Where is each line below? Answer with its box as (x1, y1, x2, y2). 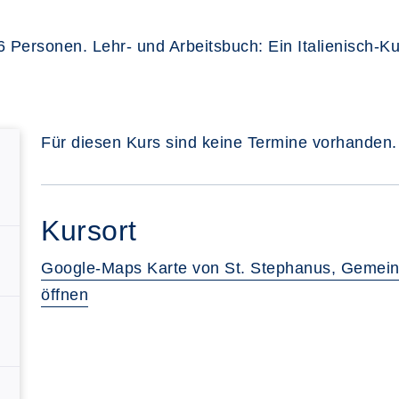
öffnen (41, 286, 88, 304)
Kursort (41, 215, 137, 247)
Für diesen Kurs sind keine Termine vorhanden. (41, 134, 397, 151)
